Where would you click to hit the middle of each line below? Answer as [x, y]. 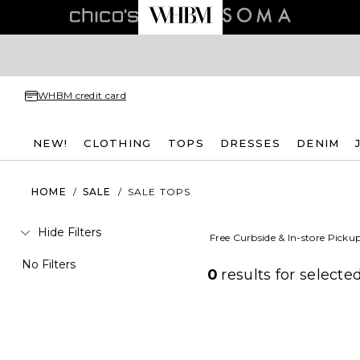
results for [260, 275]
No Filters [49, 264]
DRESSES [250, 143]
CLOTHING [118, 143]
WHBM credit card [82, 95]
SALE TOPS [159, 191]
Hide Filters [70, 232]
